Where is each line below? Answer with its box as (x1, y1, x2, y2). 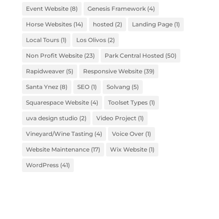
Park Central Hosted (104, 51, 164, 59)
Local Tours (25, 36, 59, 44)
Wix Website (109, 145, 147, 153)
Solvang (106, 83, 130, 90)
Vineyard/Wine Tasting (25, 130, 93, 137)
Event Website (25, 4, 68, 12)
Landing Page (131, 20, 173, 28)
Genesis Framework (87, 4, 146, 12)
